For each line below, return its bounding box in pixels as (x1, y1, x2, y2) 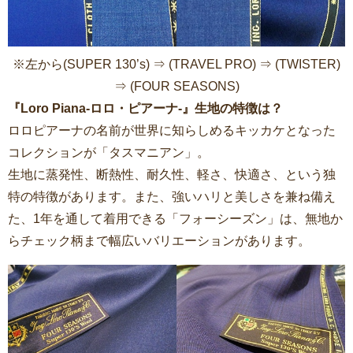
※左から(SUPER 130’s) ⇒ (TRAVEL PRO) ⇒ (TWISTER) (13, 58, 340, 72)
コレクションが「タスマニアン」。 (8, 146, 210, 160)
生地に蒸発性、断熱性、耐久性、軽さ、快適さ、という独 (8, 168, 336, 182)
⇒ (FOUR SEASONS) (113, 80, 240, 94)
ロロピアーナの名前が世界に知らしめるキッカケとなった (8, 124, 336, 138)
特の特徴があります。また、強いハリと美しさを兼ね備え (8, 190, 336, 204)
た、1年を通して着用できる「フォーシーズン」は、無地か (8, 212, 343, 226)
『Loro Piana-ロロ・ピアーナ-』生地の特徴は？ (8, 102, 283, 116)
